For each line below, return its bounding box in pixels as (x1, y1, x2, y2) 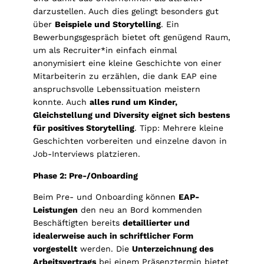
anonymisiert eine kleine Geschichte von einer (33, 58, 222, 68)
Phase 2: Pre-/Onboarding (33, 170, 138, 180)
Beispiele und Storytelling (55, 19, 161, 29)
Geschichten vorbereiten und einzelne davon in (33, 136, 227, 146)
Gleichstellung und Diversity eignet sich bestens (33, 110, 230, 120)
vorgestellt (33, 243, 77, 253)
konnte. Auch (33, 97, 90, 107)
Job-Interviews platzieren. (33, 149, 140, 159)
